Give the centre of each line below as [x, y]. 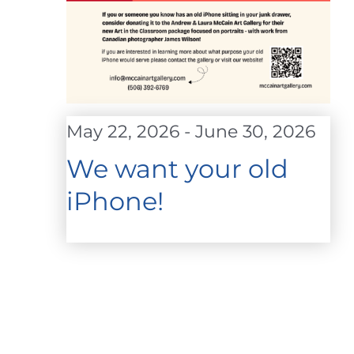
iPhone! [115, 201]
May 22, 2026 [123, 132]
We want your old [177, 168]
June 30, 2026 [255, 132]
